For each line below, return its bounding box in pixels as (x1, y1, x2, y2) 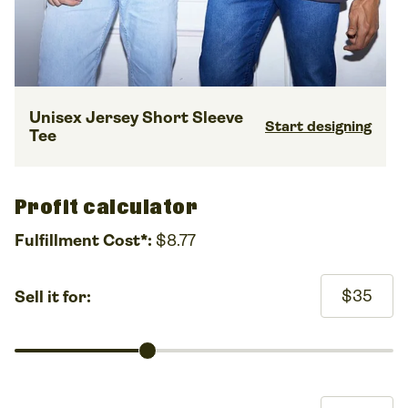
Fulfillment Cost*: (15, 231, 152, 250)
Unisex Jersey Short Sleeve (29, 108, 243, 127)
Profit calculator (15, 194, 199, 223)
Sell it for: (15, 288, 91, 307)
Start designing (265, 117, 372, 136)
